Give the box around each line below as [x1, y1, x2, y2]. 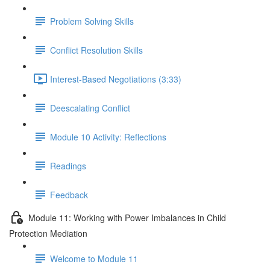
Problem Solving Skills [50, 14, 134, 27]
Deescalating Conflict [50, 101, 130, 114]
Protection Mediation [9, 227, 87, 239]
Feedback [50, 188, 88, 201]
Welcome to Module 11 [50, 252, 138, 265]
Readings [50, 159, 86, 172]
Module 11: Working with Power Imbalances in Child [28, 211, 226, 224]
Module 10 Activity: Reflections [50, 130, 166, 143]
